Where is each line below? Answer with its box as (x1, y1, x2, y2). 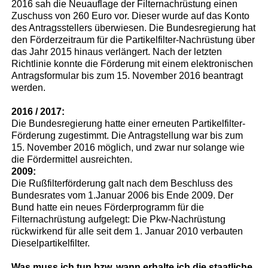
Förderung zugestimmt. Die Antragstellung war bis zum (11, 130, 243, 141)
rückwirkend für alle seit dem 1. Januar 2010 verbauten (11, 226, 243, 236)
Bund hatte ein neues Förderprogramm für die (11, 202, 205, 212)
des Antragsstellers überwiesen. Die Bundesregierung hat (11, 22, 256, 33)
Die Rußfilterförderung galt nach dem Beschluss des (11, 178, 233, 188)
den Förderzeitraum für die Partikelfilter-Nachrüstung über (11, 34, 255, 45)
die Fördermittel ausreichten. (11, 154, 133, 165)
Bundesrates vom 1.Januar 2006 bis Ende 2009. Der (11, 190, 234, 200)
